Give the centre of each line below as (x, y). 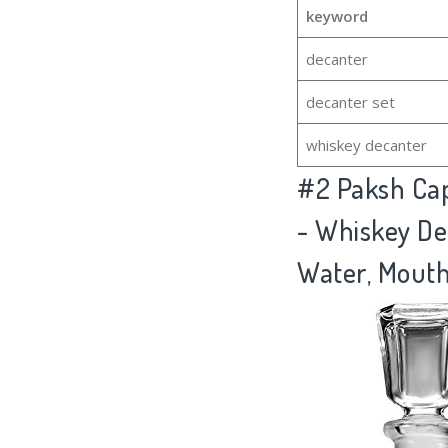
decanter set (350, 102)
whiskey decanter (366, 145)
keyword (336, 16)
